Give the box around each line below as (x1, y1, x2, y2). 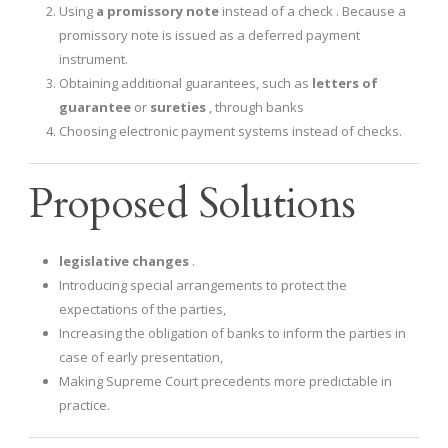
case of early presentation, (59, 348, 223, 367)
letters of (312, 74, 378, 93)
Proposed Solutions (29, 176, 356, 233)
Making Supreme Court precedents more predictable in (59, 372, 392, 391)
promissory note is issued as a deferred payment (59, 26, 360, 45)
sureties (150, 98, 206, 117)
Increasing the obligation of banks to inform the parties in (59, 324, 406, 343)
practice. (59, 396, 110, 415)
